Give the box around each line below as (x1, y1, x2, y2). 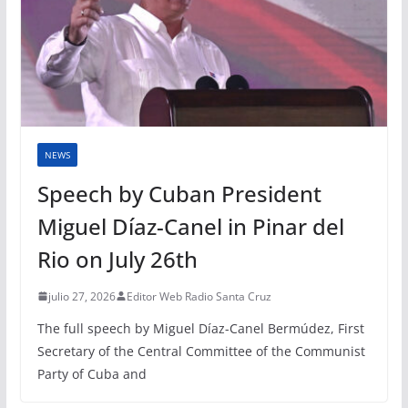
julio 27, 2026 (47, 288, 116, 304)
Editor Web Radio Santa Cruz (126, 288, 271, 304)
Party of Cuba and (36, 364, 147, 382)
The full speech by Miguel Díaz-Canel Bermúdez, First (36, 319, 364, 337)
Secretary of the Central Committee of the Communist (36, 342, 365, 360)
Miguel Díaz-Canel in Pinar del (36, 210, 344, 241)
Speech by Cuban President (36, 178, 321, 209)
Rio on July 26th (36, 243, 198, 274)
